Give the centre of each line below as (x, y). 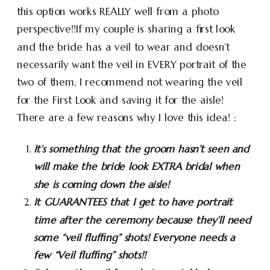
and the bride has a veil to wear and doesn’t (123, 47)
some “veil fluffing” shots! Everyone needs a (134, 237)
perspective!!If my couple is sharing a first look (126, 29)
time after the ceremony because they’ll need (142, 220)
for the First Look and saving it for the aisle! (121, 100)
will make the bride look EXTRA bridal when (137, 166)
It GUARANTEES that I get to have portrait (133, 202)
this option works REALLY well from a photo (118, 11)
